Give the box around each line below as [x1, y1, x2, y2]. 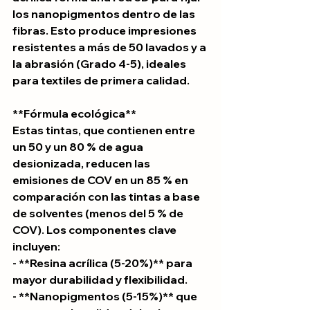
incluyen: [12, 239, 60, 253]
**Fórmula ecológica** [12, 107, 136, 120]
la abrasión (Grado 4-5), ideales [12, 57, 188, 71]
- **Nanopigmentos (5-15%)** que [12, 289, 199, 303]
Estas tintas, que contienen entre [12, 123, 197, 137]
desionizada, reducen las [12, 156, 152, 170]
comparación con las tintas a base [12, 190, 202, 203]
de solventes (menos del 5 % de [12, 206, 185, 220]
